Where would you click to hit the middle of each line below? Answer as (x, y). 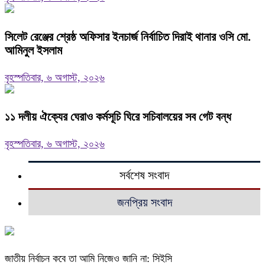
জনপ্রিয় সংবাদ (144, 203)
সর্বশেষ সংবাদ (144, 175)
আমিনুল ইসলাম (33, 50)
